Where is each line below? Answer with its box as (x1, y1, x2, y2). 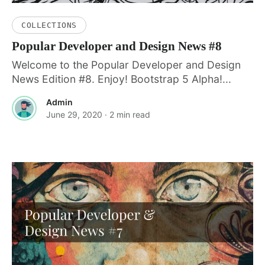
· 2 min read (105, 109, 150, 119)
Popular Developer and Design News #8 (12, 38, 222, 53)
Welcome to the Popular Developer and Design (12, 58, 241, 71)
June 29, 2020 (46, 109, 102, 119)
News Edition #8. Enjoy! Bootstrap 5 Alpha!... (12, 72, 231, 85)
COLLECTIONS (21, 20, 77, 30)
